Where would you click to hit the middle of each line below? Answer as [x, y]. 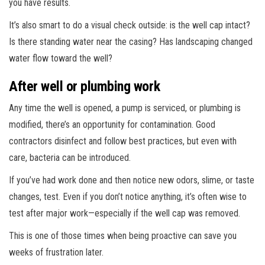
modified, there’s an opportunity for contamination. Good [112, 124]
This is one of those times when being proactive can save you [123, 235]
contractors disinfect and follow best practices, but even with [123, 141]
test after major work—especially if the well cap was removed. [125, 213]
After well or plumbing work [85, 86]
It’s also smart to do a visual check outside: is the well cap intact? [130, 25]
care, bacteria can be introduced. [70, 157]
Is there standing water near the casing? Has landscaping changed [131, 41]
